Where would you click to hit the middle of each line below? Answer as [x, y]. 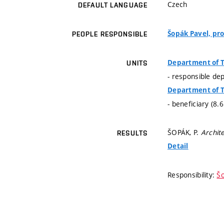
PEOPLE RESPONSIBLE [109, 34]
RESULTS [132, 133]
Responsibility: [192, 175]
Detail [178, 146]
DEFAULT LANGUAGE [113, 5]
